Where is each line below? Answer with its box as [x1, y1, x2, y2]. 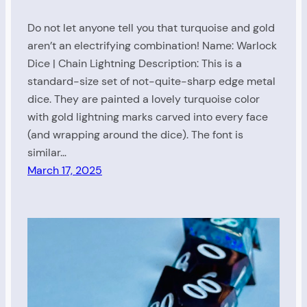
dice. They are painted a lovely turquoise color [27, 91, 260, 106]
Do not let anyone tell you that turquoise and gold [27, 20, 275, 35]
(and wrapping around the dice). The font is [27, 127, 243, 142]
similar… [27, 145, 66, 160]
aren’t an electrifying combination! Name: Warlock [27, 38, 277, 53]
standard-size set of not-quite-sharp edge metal [27, 73, 275, 88]
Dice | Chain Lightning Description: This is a [27, 56, 242, 71]
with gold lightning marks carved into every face [27, 109, 268, 124]
